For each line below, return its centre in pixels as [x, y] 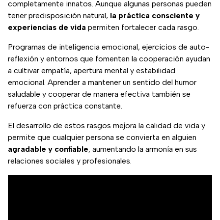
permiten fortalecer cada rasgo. [142, 27]
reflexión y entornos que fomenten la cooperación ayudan [109, 59]
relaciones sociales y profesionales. [70, 161]
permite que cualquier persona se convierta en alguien [102, 137]
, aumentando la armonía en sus [143, 149]
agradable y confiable [48, 149]
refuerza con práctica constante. [65, 106]
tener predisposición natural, [59, 16]
